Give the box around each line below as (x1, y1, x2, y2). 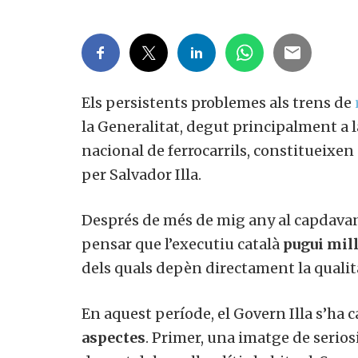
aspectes (82, 328, 145, 348)
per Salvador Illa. (82, 165, 201, 185)
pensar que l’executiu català (82, 235, 283, 254)
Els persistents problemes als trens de (82, 93, 355, 113)
